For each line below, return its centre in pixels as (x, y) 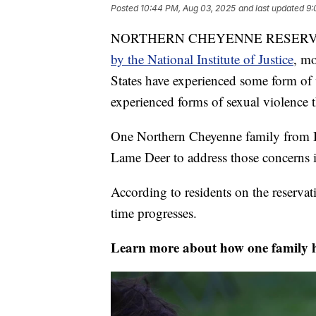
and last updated (271, 8)
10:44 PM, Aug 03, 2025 (188, 8)
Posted (126, 8)
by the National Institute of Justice (202, 59)
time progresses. (154, 213)
